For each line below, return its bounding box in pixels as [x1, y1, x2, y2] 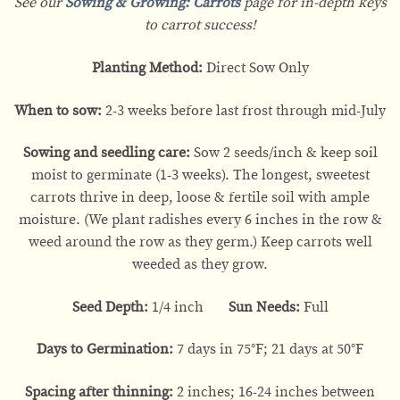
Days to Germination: [37, 342, 173, 357]
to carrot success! [144, 18, 256, 33]
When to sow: [14, 103, 102, 118]
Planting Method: [91, 60, 206, 75]
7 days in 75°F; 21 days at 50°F [173, 342, 363, 357]
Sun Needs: [228, 299, 300, 314]
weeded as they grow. [132, 257, 268, 272]
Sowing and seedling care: [22, 146, 190, 161]
